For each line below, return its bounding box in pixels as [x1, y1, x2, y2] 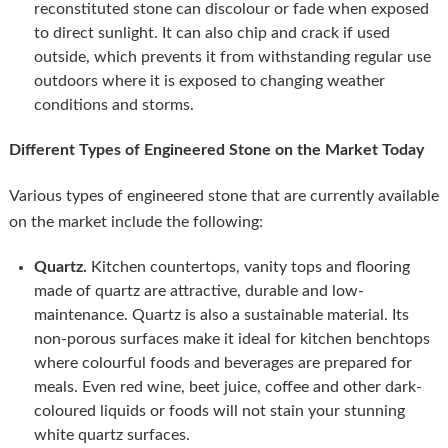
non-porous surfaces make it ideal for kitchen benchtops [33, 331, 430, 348]
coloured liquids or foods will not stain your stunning [33, 403, 405, 420]
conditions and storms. [33, 97, 194, 114]
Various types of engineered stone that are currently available [8, 188, 439, 205]
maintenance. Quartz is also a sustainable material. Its [33, 307, 409, 324]
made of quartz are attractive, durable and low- [33, 283, 364, 300]
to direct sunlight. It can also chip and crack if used [33, 25, 390, 42]
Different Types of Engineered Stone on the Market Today [8, 142, 424, 159]
